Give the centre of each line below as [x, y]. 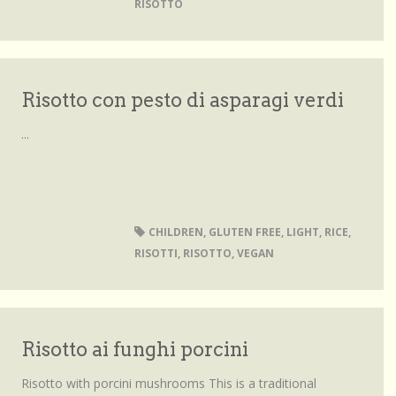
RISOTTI [156, 253]
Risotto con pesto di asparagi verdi [183, 100]
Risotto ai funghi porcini [135, 349]
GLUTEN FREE [244, 232]
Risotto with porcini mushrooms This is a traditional [169, 383]
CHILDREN [175, 232]
